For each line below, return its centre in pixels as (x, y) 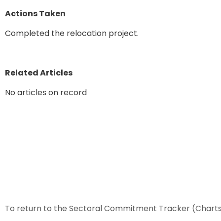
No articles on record (46, 92)
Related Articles (39, 73)
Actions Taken (35, 13)
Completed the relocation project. (72, 33)
